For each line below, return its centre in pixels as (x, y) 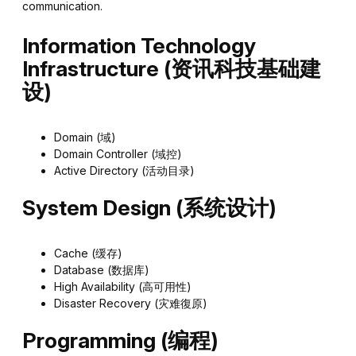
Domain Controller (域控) (118, 154)
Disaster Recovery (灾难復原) (131, 304)
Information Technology (139, 46)
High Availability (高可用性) (123, 287)
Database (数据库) (102, 270)
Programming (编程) (120, 341)
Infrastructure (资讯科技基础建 (172, 69)
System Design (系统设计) (149, 208)
